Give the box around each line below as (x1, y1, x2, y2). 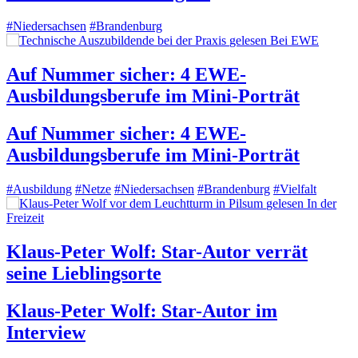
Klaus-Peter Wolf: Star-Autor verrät (6, 241, 308, 262)
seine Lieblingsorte (6, 262, 161, 284)
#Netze (75, 182, 111, 197)
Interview (6, 321, 86, 343)
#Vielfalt (273, 182, 316, 197)
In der (307, 197, 336, 211)
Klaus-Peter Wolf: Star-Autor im (6, 300, 277, 321)
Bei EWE (270, 34, 319, 48)
